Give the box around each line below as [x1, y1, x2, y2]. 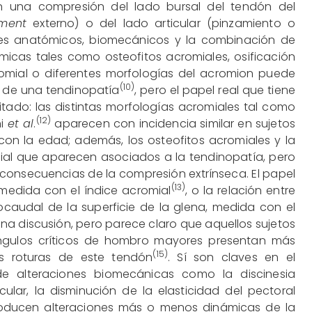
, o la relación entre [185, 182, 295, 198]
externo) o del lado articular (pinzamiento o [26, 15, 295, 31]
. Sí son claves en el [167, 249, 295, 265]
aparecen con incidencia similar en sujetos [51, 115, 296, 132]
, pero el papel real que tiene [134, 81, 296, 98]
